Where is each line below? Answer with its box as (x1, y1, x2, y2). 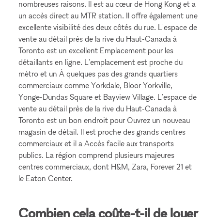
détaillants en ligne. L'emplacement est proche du (18, 57, 183, 67)
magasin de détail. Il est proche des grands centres (18, 127, 186, 137)
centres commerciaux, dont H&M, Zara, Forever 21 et (18, 162, 192, 171)
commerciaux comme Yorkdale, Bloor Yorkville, (18, 80, 173, 90)
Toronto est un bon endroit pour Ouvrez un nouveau (18, 115, 190, 125)
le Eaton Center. (18, 173, 73, 183)
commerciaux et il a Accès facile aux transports (18, 139, 174, 148)
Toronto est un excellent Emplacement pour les (18, 46, 174, 55)
